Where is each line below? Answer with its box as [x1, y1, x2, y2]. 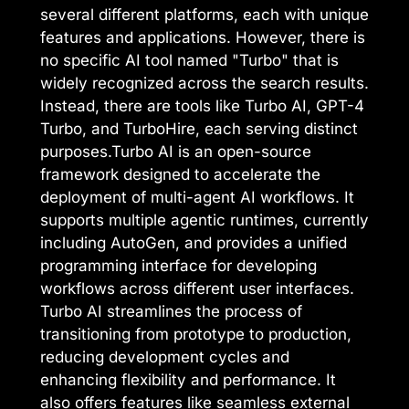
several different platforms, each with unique [40, 5, 369, 25]
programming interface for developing [40, 257, 317, 276]
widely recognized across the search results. [40, 74, 369, 93]
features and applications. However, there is [40, 28, 365, 47]
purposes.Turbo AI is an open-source [40, 142, 311, 162]
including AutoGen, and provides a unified [40, 234, 347, 253]
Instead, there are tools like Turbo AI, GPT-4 [40, 97, 364, 116]
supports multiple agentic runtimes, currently [40, 211, 369, 230]
